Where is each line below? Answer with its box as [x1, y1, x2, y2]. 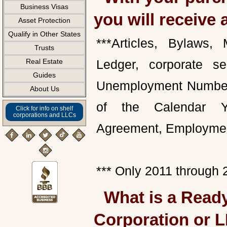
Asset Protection [18, 16, 70, 24]
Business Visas [20, 3, 68, 11]
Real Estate [26, 57, 63, 65]
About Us [29, 85, 59, 93]
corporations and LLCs [13, 111, 76, 119]
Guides [33, 71, 56, 79]
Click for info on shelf [16, 105, 73, 112]
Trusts [34, 44, 54, 52]
